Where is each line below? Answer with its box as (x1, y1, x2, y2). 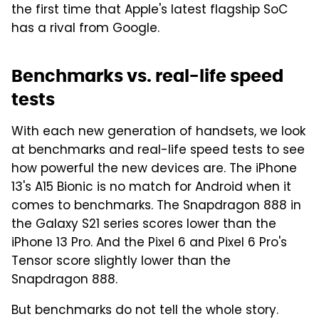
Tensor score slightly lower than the (11, 251, 231, 272)
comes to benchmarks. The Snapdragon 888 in (11, 196, 301, 216)
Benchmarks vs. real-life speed (11, 64, 283, 87)
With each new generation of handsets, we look (11, 122, 305, 142)
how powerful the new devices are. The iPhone (11, 159, 297, 179)
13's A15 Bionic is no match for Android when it (11, 177, 291, 198)
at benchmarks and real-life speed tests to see (11, 140, 305, 161)
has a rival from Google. (11, 19, 159, 39)
